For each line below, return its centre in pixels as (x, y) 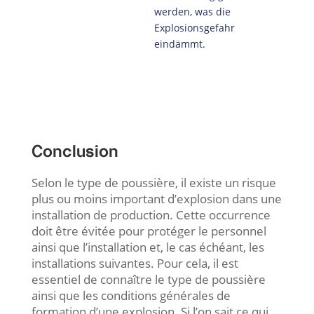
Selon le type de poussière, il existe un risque (153, 182)
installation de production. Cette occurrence (151, 214)
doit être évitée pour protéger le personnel (149, 231)
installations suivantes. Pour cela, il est (135, 263)
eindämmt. (179, 43)
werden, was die (192, 11)
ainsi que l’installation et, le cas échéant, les (148, 247)
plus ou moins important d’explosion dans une (156, 198)
